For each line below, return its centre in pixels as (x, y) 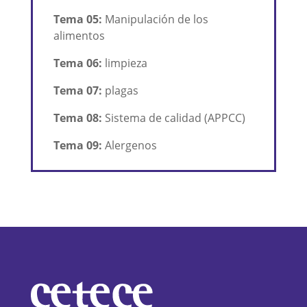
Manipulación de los (155, 20)
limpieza (124, 63)
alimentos (79, 36)
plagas (120, 91)
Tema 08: (77, 118)
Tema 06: (77, 63)
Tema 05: (77, 20)
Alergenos (129, 146)
